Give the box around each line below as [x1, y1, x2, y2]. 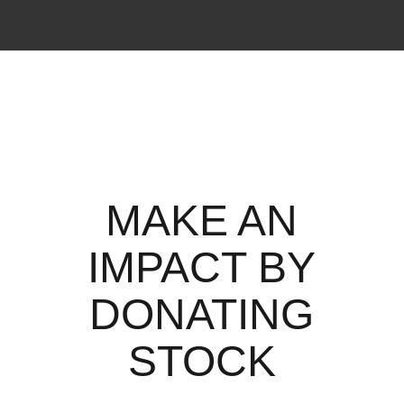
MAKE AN [106, 197, 298, 245]
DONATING [89, 290, 315, 339]
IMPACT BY [87, 243, 317, 292]
